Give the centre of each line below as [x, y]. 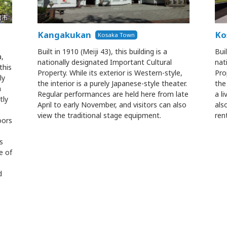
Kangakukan [64, 35]
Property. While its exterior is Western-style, [110, 73]
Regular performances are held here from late [113, 94]
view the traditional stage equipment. [99, 116]
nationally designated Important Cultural [105, 62]
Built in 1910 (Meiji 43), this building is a [102, 52]
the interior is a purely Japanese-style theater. [112, 84]
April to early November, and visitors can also [112, 105]
